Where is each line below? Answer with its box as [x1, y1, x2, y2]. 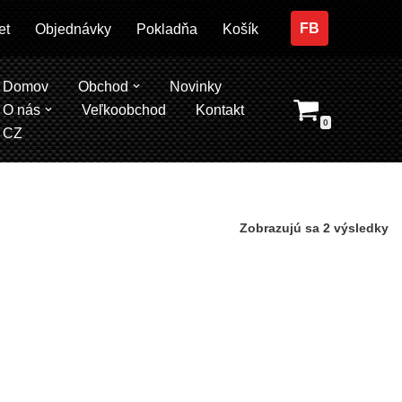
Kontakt [196, 101, 245, 118]
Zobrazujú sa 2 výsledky [240, 220, 389, 235]
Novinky [170, 78, 223, 94]
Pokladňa [135, 21, 197, 37]
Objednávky [34, 21, 111, 37]
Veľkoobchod [82, 101, 167, 118]
